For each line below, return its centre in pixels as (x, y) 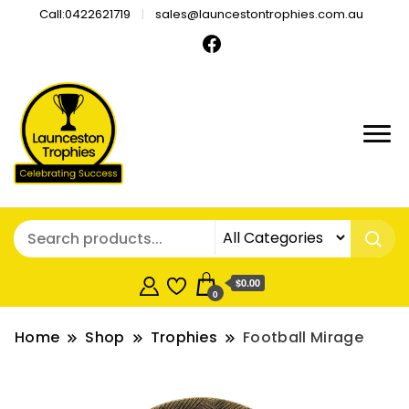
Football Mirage (303, 338)
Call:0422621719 (85, 14)
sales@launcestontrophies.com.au (259, 14)
